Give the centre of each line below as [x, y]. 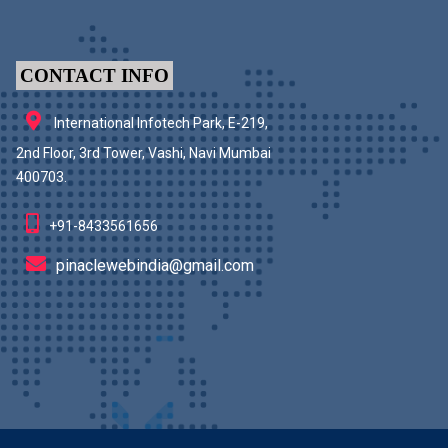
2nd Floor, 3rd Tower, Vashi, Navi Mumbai [143, 153]
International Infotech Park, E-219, [159, 123]
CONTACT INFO [94, 76]
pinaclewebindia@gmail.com [155, 266]
